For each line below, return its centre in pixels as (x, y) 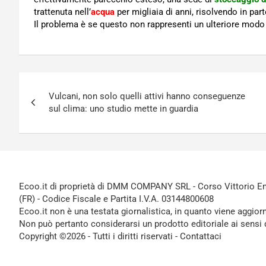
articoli (48, 108)
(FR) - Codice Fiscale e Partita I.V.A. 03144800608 (116, 199)
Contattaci (201, 237)
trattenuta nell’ (62, 12)
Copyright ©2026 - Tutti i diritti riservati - (99, 237)
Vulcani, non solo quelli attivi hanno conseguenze (147, 96)
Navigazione (71, 84)
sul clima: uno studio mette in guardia (123, 109)
